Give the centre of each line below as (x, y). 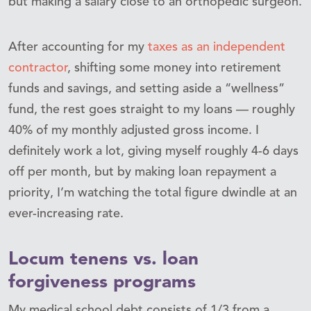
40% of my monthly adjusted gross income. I (134, 130)
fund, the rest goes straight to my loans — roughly (152, 109)
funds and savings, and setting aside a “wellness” (146, 89)
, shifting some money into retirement (174, 68)
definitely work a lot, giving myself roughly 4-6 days (153, 151)
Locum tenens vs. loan (103, 259)
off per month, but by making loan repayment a (142, 172)
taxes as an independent (217, 47)
